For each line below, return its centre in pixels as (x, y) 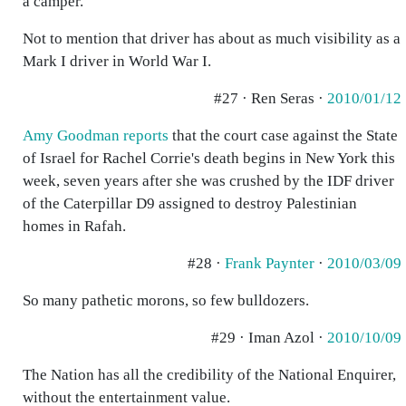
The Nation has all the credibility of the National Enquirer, (209, 375)
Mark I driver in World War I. (117, 61)
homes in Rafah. (74, 226)
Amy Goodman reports (96, 135)
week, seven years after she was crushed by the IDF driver (208, 181)
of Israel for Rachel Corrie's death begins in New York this (209, 158)
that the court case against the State (283, 135)
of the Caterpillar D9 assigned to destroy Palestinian (190, 203)
